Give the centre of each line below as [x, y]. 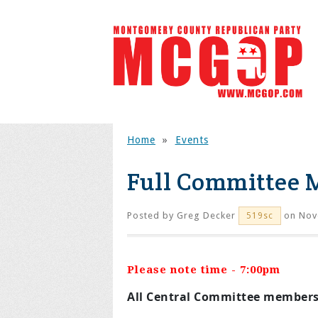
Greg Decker [206, 215]
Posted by [152, 215]
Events [192, 140]
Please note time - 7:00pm [204, 270]
